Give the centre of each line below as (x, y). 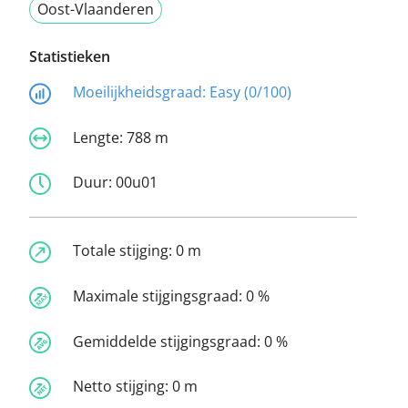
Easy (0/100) (250, 92)
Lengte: (100, 137)
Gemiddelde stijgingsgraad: (168, 341)
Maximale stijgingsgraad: (159, 296)
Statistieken (70, 56)
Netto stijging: (122, 387)
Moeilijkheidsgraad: (141, 92)
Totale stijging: (124, 251)
